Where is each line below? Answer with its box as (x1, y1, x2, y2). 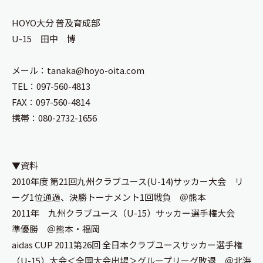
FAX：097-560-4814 (12, 96, 90, 108)
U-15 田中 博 (12, 32, 76, 45)
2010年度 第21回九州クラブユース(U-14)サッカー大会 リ (12, 175, 244, 187)
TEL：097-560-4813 (12, 80, 90, 92)
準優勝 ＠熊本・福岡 (12, 222, 100, 235)
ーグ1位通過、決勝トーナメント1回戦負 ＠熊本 (12, 191, 206, 203)
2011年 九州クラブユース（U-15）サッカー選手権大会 (12, 207, 244, 219)
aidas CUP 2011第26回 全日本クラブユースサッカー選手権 (12, 238, 242, 251)
